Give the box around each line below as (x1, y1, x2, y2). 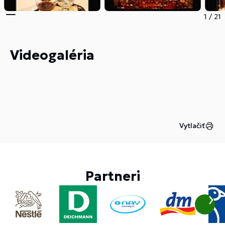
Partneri (85, 168, 140, 185)
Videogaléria (10, 47, 94, 64)
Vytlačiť (179, 121, 205, 131)
